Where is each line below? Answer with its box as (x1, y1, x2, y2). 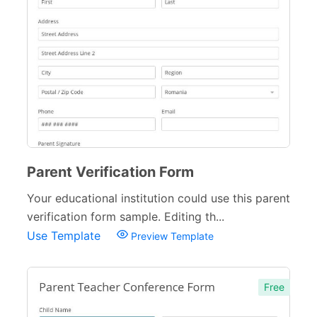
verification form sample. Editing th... (27, 209, 224, 224)
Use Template (27, 229, 104, 243)
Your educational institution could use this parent (27, 191, 290, 205)
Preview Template (128, 230, 214, 242)
